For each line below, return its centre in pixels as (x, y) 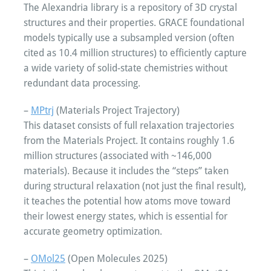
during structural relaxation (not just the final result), (135, 186)
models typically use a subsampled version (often (129, 38)
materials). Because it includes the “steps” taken (126, 171)
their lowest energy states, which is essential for (126, 216)
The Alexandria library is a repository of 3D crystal (130, 7)
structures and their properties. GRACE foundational (134, 22)
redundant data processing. (82, 83)
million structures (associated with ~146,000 (118, 155)
